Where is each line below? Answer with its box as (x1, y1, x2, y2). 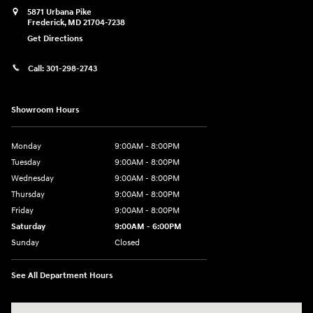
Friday (11, 205, 34, 217)
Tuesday (11, 157, 41, 168)
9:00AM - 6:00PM (115, 221, 182, 233)
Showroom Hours (11, 105, 80, 116)
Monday (11, 141, 41, 152)
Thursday (11, 189, 45, 201)
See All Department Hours (11, 270, 113, 282)
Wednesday (11, 173, 54, 184)
